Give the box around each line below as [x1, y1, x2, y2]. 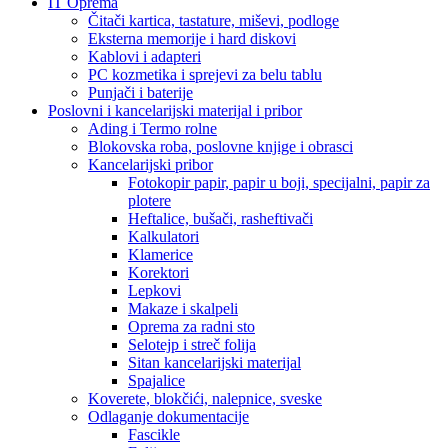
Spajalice [128, 372, 185, 390]
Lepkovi [128, 282, 181, 300]
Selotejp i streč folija [128, 336, 256, 354]
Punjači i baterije [88, 84, 193, 102]
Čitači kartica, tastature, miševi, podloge [88, 12, 339, 30]
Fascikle [128, 426, 180, 444]
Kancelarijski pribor [88, 156, 213, 174]
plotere [128, 192, 171, 210]
